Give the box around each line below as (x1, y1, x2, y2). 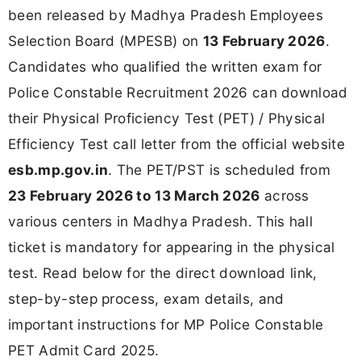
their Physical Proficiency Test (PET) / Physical (8, 109, 326, 127)
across (259, 186, 309, 204)
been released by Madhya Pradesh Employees (8, 6, 324, 23)
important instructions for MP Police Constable (8, 315, 324, 333)
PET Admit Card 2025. (8, 341, 160, 359)
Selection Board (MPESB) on (8, 31, 203, 49)
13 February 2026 (202, 31, 326, 49)
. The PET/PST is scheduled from (108, 160, 331, 178)
